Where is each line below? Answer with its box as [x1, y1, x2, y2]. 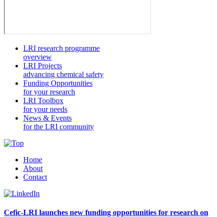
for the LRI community [23, 122, 94, 131]
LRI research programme [23, 44, 100, 52]
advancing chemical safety [23, 70, 104, 78]
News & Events [23, 113, 72, 122]
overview [23, 52, 52, 61]
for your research [23, 87, 75, 96]
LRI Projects [23, 61, 62, 70]
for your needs [23, 105, 67, 113]
